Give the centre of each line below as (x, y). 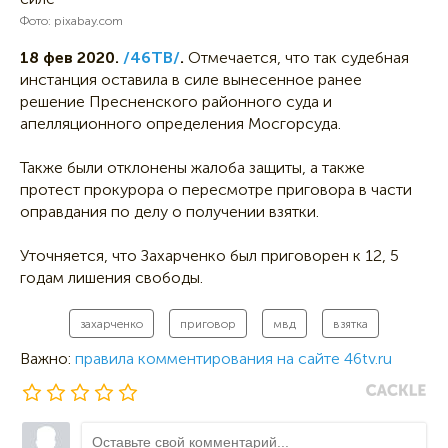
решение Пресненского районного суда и (176, 101)
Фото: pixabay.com (71, 20)
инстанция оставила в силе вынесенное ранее (191, 79)
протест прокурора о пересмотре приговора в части (216, 189)
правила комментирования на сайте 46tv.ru (233, 358)
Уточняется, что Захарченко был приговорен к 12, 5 (209, 255)
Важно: (47, 358)
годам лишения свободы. (111, 277)
